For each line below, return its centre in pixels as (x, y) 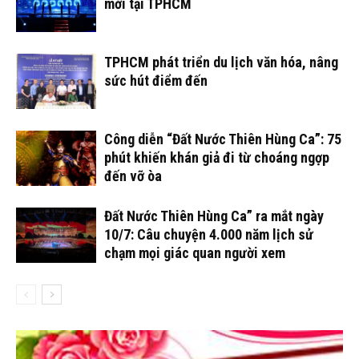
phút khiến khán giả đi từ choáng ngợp (217, 157)
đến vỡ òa (133, 176)
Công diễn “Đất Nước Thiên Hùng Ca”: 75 (223, 139)
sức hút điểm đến (156, 81)
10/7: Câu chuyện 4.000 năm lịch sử (209, 234)
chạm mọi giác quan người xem (195, 253)
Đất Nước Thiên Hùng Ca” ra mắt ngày (214, 216)
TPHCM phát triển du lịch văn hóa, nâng (221, 62)
